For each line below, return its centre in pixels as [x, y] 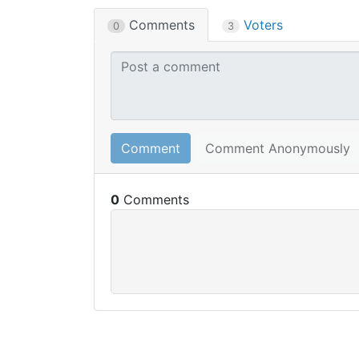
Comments [160, 25]
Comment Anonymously [278, 148]
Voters [261, 25]
